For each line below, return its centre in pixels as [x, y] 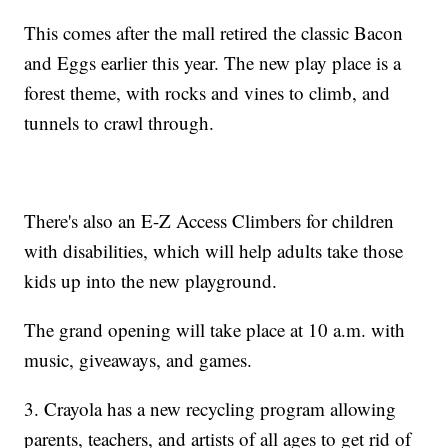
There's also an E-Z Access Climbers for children [209, 221]
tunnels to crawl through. [119, 123]
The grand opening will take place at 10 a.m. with [215, 330]
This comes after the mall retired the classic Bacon [214, 33]
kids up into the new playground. [151, 281]
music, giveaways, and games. [138, 360]
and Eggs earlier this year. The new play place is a [213, 63]
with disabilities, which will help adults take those [214, 251]
